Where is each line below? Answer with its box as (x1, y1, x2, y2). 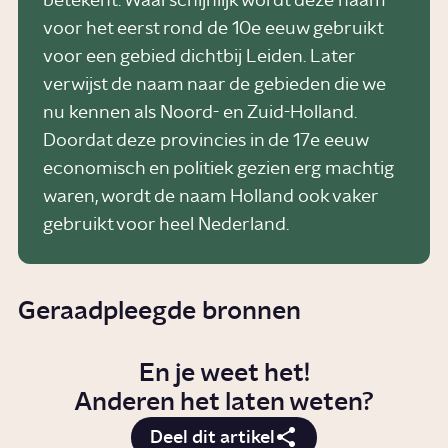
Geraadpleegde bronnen (18, 298, 302, 324)
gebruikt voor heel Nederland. (42, 216, 289, 235)
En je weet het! (138, 360, 310, 386)
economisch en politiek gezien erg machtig (42, 160, 394, 179)
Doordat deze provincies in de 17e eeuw (42, 132, 368, 151)
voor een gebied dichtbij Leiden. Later (42, 48, 355, 67)
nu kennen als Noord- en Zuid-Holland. (42, 104, 357, 123)
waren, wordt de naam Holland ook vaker (42, 188, 378, 207)
